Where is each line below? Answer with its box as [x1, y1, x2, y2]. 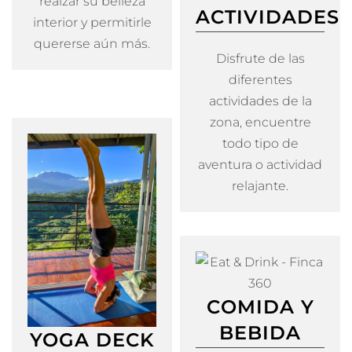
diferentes [228, 72, 292, 88]
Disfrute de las [215, 51, 305, 67]
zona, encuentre [209, 115, 311, 130]
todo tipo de [222, 136, 299, 152]
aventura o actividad [198, 157, 322, 173]
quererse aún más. [34, 36, 150, 52]
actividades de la [208, 93, 312, 109]
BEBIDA [219, 321, 301, 345]
